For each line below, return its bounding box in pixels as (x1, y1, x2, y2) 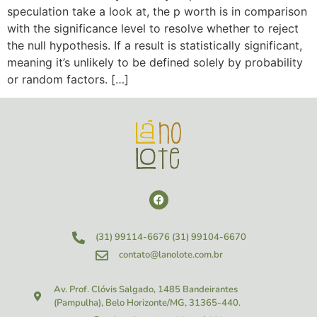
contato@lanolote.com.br (119, 248, 224, 262)
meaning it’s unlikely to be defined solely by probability (7, 55, 303, 69)
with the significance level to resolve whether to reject (7, 21, 299, 35)
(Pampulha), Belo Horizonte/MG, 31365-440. (53, 296, 241, 310)
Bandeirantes (182, 283, 238, 296)
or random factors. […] (7, 72, 129, 86)
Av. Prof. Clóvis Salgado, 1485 (53, 283, 183, 296)
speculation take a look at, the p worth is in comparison (7, 4, 307, 18)
